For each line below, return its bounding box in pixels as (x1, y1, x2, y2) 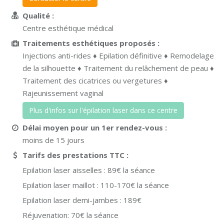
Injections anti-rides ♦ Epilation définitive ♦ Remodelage (22, 50, 214, 60)
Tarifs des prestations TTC (22, 150, 126, 160)
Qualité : (22, 10, 54, 20)
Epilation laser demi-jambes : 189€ (22, 195, 141, 205)
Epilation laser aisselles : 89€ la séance (22, 165, 155, 175)
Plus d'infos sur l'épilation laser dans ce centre (29, 105, 177, 115)
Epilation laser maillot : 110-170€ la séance (22, 180, 169, 190)
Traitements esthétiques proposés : (22, 38, 159, 48)
